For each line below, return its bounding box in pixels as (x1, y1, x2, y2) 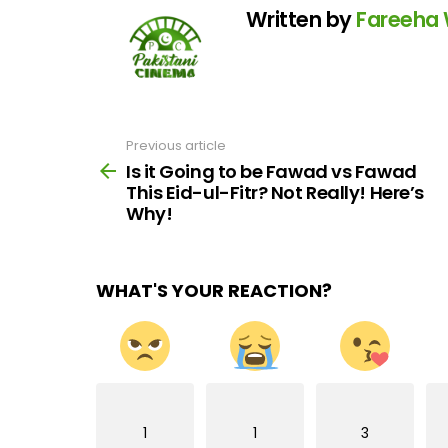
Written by (246, 5, 357, 35)
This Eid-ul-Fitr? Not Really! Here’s (126, 179, 424, 205)
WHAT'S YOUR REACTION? (96, 277, 332, 303)
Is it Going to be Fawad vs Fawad (126, 158, 417, 184)
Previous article (126, 136, 226, 156)
